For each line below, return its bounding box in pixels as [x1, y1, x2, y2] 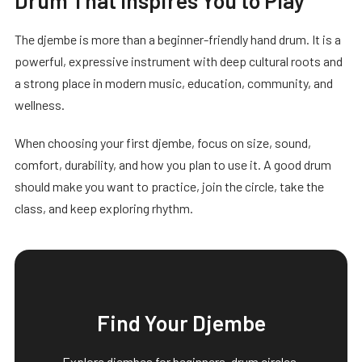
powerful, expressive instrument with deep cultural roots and [15, 53, 343, 69]
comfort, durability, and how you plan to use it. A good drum [15, 156, 331, 172]
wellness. [15, 96, 65, 112]
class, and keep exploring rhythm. [15, 200, 193, 216]
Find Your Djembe [96, 309, 266, 335]
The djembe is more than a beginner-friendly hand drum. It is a [15, 31, 341, 47]
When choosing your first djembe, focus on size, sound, [15, 134, 311, 150]
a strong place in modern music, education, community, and [15, 74, 333, 90]
